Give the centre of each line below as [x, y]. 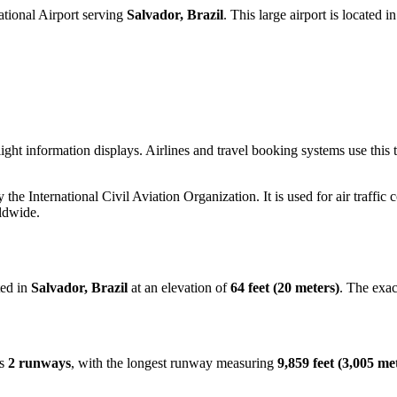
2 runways [39, 362]
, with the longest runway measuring [174, 362]
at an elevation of [179, 287]
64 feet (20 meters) [285, 287]
